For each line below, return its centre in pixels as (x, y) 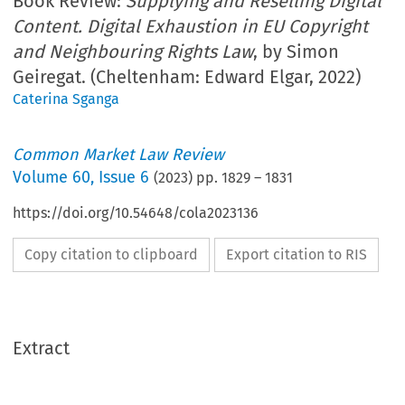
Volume (43, 178)
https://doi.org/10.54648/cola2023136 (136, 213)
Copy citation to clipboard (112, 255)
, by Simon (297, 52)
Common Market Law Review (119, 155)
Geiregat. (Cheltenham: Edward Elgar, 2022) (187, 77)
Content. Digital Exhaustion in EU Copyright (191, 27)
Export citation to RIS (297, 255)
